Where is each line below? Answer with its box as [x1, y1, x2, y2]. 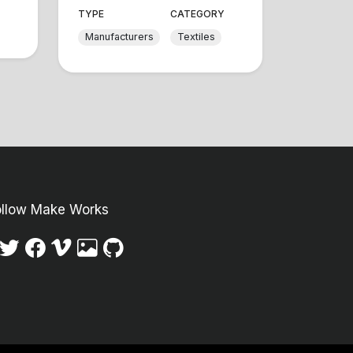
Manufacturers [84, 31, 154, 43]
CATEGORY [170, 7, 225, 20]
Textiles [176, 31, 215, 43]
